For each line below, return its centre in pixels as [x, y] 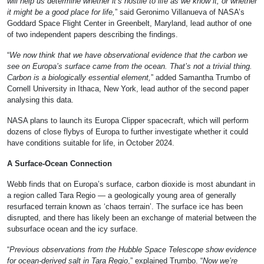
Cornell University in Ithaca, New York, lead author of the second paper [128, 89]
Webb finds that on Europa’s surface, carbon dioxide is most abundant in [131, 184]
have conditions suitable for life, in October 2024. [91, 143]
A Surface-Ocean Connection [60, 164]
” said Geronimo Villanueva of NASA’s [180, 12]
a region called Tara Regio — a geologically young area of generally [122, 196]
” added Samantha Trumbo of [201, 78]
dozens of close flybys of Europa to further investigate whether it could [128, 132]
